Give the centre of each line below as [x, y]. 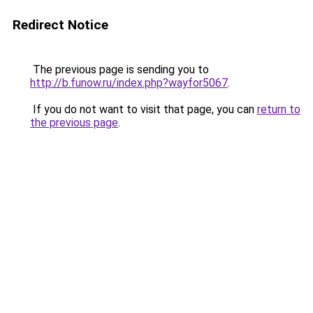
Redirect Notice [60, 25]
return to [279, 109]
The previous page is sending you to [119, 70]
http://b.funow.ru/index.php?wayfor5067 [129, 83]
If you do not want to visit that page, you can [144, 109]
